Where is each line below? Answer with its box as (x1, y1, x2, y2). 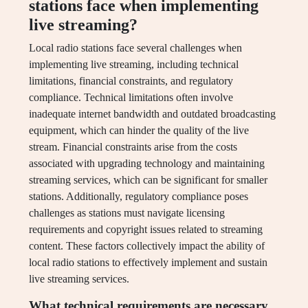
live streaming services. (29, 273, 129, 285)
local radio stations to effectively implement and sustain (29, 256, 267, 269)
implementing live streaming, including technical (29, 58, 239, 71)
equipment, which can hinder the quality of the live (29, 124, 249, 137)
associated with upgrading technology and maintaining (29, 157, 265, 170)
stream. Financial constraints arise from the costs (29, 141, 237, 153)
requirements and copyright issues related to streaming (29, 223, 263, 236)
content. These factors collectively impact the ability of (29, 240, 265, 252)
